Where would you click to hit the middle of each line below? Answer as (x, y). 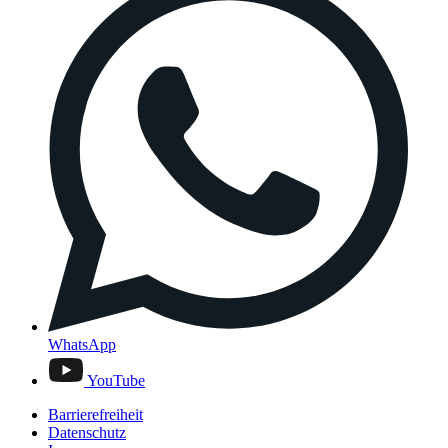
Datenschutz (87, 432)
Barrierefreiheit (95, 414)
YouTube (116, 380)
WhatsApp (82, 344)
